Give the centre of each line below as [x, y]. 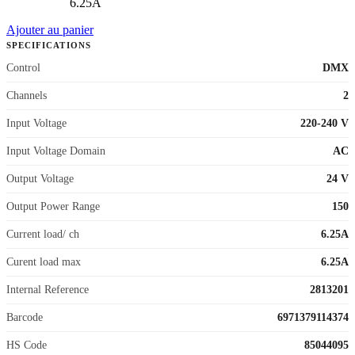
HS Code [27, 345]
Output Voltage [40, 178]
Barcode [25, 317]
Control [23, 67]
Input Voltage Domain [56, 151]
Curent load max [44, 261]
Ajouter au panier [50, 29]
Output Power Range [53, 206]
